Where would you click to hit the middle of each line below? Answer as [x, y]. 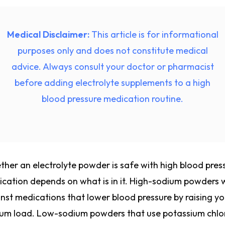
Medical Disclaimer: [48, 34]
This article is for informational [154, 34]
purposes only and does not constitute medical [113, 50]
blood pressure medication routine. [113, 99]
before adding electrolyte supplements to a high [113, 83]
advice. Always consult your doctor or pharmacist [113, 67]
